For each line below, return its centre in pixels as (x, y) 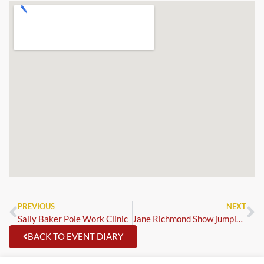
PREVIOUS (36, 206)
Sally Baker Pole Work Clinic (73, 218)
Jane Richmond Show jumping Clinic (239, 218)
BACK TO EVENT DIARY (75, 236)
